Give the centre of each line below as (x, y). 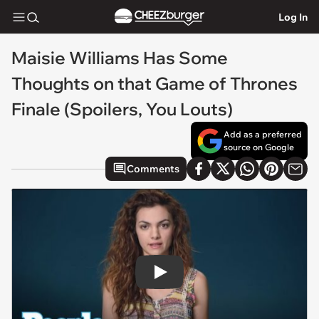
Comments (153, 169)
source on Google (259, 147)
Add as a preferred (263, 134)
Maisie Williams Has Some (120, 58)
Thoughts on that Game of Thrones (155, 83)
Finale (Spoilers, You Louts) (122, 109)
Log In (293, 17)
